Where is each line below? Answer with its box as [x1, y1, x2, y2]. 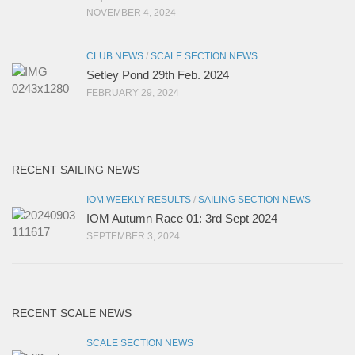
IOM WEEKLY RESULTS [86, 194, 191, 206]
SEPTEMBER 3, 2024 [86, 231, 180, 242]
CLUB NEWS [86, 51, 143, 63]
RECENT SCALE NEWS [12, 307, 132, 320]
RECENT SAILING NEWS [12, 163, 139, 177]
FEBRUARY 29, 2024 [86, 87, 179, 99]
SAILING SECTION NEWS [198, 194, 311, 206]
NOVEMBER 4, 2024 [86, 7, 176, 19]
